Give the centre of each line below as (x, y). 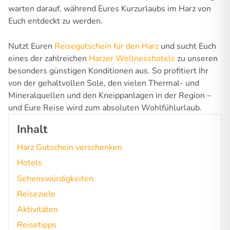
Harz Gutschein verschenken (70, 148)
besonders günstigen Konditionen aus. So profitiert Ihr (108, 71)
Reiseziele (36, 194)
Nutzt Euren (31, 46)
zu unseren (196, 59)
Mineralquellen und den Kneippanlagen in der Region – (110, 96)
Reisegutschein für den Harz (107, 46)
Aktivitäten (37, 210)
